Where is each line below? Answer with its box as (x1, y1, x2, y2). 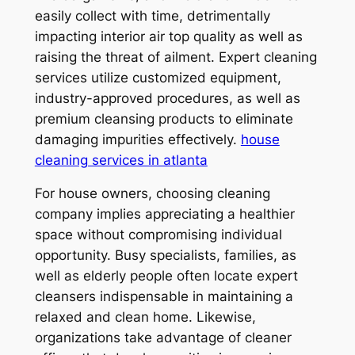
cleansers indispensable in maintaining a (34, 288, 293, 305)
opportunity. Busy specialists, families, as (34, 247, 296, 264)
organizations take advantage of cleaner (34, 330, 292, 346)
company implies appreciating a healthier (34, 206, 295, 223)
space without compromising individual (34, 227, 282, 243)
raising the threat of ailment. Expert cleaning (34, 48, 317, 65)
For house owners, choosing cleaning (34, 185, 270, 202)
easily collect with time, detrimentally (34, 7, 270, 24)
